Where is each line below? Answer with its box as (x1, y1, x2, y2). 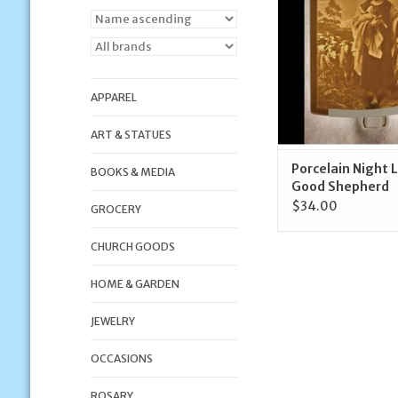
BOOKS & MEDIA (90, 165, 175, 179)
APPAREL (90, 91, 137, 104)
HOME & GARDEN (90, 277, 179, 291)
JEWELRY (90, 314, 135, 328)
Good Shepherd (291, 179, 389, 195)
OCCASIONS (90, 352, 153, 365)
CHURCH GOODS (90, 240, 175, 253)
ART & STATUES (90, 128, 171, 141)
